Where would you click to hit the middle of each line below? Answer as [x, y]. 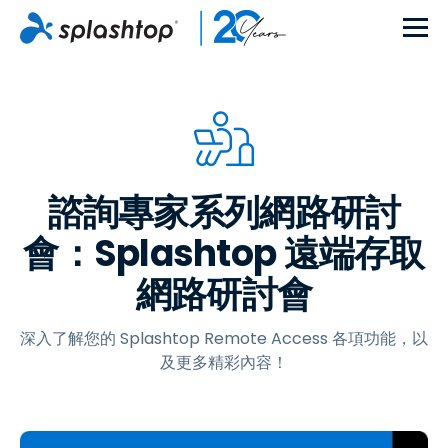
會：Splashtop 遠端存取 [224, 253]
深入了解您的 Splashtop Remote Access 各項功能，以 [224, 338]
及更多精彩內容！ [224, 362]
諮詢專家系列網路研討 [224, 212]
